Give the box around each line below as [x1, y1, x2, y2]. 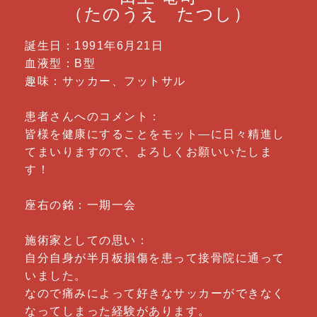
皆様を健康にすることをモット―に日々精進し [25, 128, 285, 140]
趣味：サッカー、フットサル [25, 75, 186, 87]
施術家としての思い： [25, 234, 149, 246]
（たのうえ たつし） [66, 4, 251, 23]
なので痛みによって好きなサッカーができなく [25, 287, 285, 299]
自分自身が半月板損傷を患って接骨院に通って [25, 252, 285, 264]
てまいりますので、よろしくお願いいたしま [25, 146, 272, 158]
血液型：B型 [25, 57, 96, 69]
